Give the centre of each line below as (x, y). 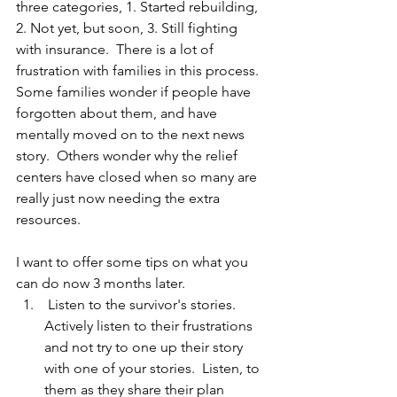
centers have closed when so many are (138, 177)
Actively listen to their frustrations (150, 326)
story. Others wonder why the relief (128, 156)
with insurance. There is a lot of (117, 50)
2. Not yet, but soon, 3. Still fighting (128, 28)
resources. (52, 220)
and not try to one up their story (145, 347)
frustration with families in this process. (141, 71)
